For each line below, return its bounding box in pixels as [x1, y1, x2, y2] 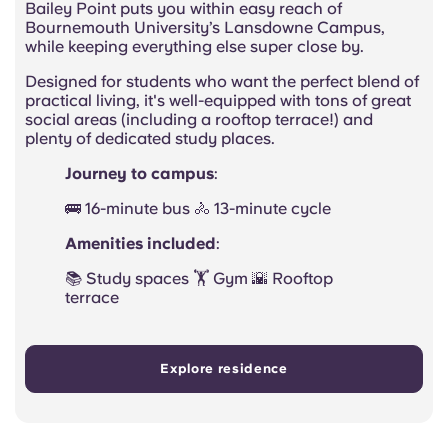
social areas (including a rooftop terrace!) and [25, 109, 373, 129]
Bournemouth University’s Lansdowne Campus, [25, 17, 385, 37]
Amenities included [65, 233, 216, 253]
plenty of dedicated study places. [25, 128, 275, 148]
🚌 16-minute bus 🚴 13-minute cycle [65, 198, 331, 218]
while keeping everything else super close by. [25, 36, 368, 56]
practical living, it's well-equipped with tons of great [25, 90, 411, 110]
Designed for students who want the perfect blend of [25, 71, 419, 91]
